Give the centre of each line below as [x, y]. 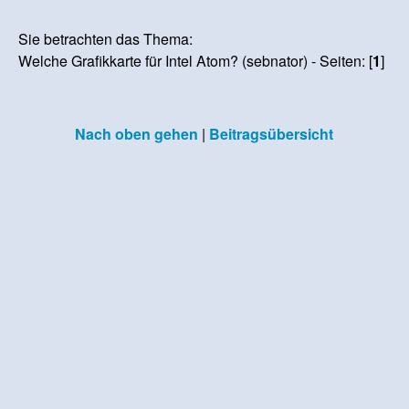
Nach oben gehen [136, 133]
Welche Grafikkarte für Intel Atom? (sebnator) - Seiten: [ [196, 60]
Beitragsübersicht [271, 133]
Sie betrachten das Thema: [106, 38]
